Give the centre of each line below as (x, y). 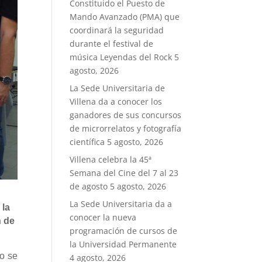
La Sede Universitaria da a (121, 204)
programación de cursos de (124, 231)
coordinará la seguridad (117, 30)
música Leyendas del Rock (121, 57)
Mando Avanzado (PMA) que (125, 17)
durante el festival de (112, 44)
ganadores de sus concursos (126, 115)
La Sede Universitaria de (118, 88)
